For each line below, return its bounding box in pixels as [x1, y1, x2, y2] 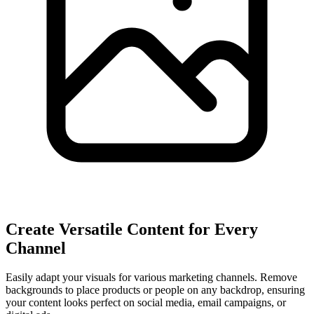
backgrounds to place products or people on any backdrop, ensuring [6, 284, 305, 296]
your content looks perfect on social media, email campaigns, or [6, 296, 286, 309]
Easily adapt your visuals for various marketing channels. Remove [6, 271, 297, 284]
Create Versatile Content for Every [6, 219, 258, 238]
